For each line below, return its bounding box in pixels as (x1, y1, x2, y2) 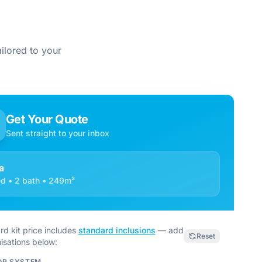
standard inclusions (78, 225, 156, 235)
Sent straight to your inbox (5, 128, 109, 138)
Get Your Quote (5, 112, 88, 126)
